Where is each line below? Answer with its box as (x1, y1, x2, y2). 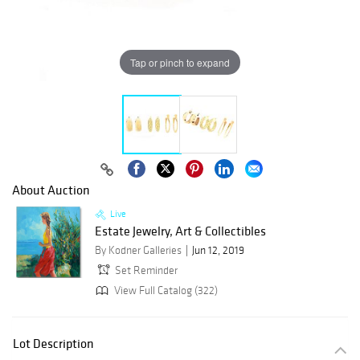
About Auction (12, 182, 90, 198)
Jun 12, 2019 (192, 243, 244, 258)
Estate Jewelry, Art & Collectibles (95, 223, 266, 239)
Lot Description (13, 335, 94, 352)
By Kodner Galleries (95, 243, 182, 258)
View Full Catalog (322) (112, 283, 218, 297)
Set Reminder (115, 264, 178, 278)
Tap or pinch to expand (130, 55, 230, 69)
